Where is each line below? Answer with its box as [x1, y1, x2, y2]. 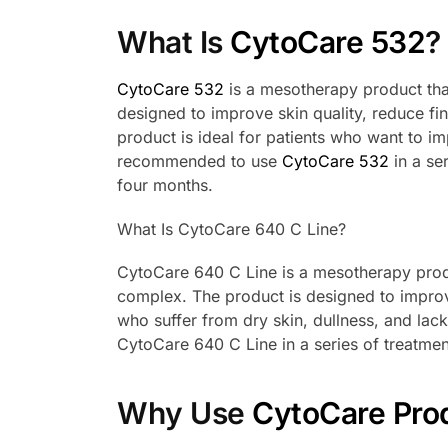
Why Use [117, 394, 252, 431]
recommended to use [117, 151, 282, 172]
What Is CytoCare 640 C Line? [117, 218, 346, 239]
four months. [117, 175, 213, 196]
